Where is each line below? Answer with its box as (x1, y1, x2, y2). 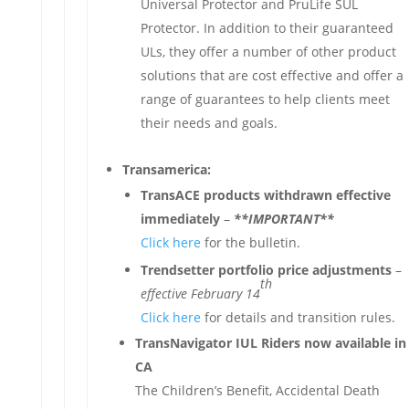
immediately (140, 210, 220, 227)
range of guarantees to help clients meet (140, 90, 390, 108)
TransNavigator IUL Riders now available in (134, 334, 406, 351)
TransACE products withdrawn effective (140, 186, 391, 204)
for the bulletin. (200, 234, 300, 251)
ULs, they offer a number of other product (140, 43, 396, 60)
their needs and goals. (140, 114, 278, 131)
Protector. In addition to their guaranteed (140, 19, 393, 37)
